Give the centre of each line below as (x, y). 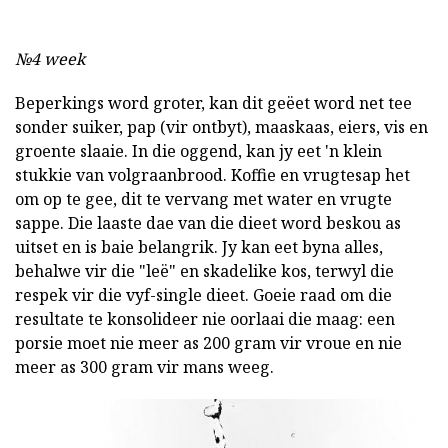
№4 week (50, 59)
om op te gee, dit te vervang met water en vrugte (203, 199)
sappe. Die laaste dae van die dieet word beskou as (208, 223)
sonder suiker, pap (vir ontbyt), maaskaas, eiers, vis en (221, 127)
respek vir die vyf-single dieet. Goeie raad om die (203, 295)
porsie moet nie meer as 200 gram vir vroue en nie (208, 343)
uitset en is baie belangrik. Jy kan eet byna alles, (199, 247)
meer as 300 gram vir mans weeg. (144, 367)
